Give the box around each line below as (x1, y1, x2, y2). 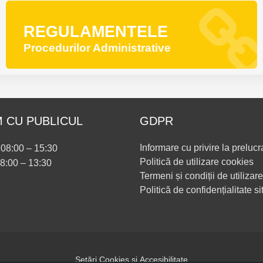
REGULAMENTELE (23, 22, 168, 41)
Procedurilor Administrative (23, 41, 171, 54)
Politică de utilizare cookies (140, 156, 254, 167)
